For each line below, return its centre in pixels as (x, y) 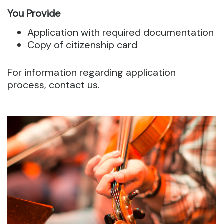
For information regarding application (92, 72)
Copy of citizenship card (82, 45)
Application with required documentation (121, 32)
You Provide (34, 13)
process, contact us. (54, 85)
